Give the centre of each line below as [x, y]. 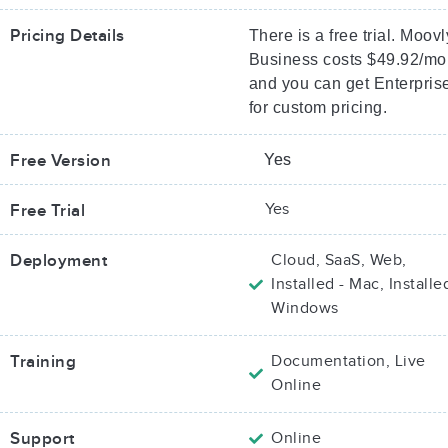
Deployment [58, 261]
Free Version [60, 161]
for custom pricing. [318, 107]
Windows [305, 308]
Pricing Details [67, 36]
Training [43, 362]
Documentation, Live [348, 361]
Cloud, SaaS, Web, [339, 260]
